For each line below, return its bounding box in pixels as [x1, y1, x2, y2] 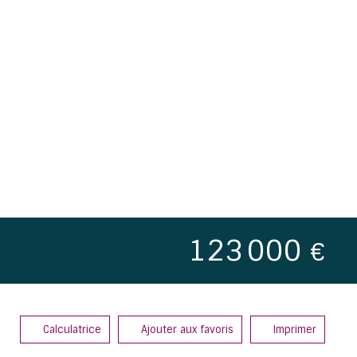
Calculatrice [43, 322, 101, 336]
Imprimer [273, 322, 316, 336]
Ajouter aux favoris [141, 322, 233, 336]
